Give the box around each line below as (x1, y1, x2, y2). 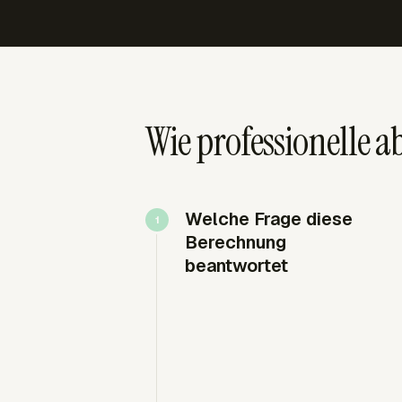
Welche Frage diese (185, 207, 353, 231)
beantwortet (185, 254, 288, 277)
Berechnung (185, 231, 286, 254)
